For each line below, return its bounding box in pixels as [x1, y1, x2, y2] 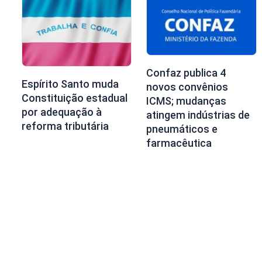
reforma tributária [22, 119, 109, 132]
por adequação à [22, 105, 102, 118]
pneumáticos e [146, 123, 218, 136]
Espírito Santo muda [22, 77, 119, 90]
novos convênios [146, 81, 229, 94]
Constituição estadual [22, 91, 127, 104]
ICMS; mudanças [146, 95, 227, 108]
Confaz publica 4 [146, 67, 226, 80]
